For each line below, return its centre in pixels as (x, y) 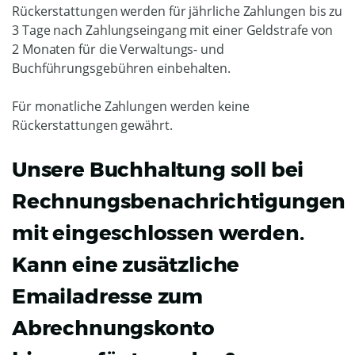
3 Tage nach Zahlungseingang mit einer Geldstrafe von (173, 30)
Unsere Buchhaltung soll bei (158, 170)
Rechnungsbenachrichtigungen (179, 201)
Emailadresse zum (108, 296)
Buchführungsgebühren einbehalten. (123, 68)
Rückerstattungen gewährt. (92, 125)
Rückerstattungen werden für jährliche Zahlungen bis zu (177, 11)
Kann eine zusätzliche (126, 265)
